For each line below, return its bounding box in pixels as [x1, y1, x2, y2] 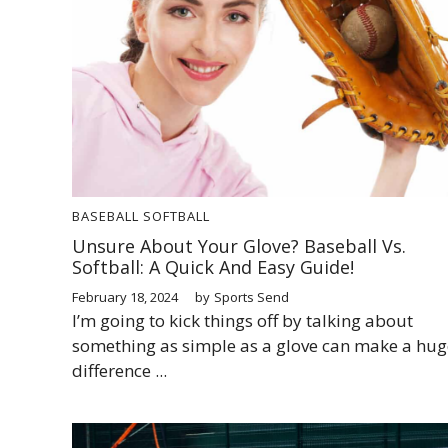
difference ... [72, 358, 167, 382]
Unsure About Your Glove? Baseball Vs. [72, 233, 406, 258]
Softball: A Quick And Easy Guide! [72, 254, 354, 279]
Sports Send [214, 287, 289, 306]
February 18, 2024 [72, 287, 178, 306]
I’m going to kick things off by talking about [72, 308, 413, 332]
